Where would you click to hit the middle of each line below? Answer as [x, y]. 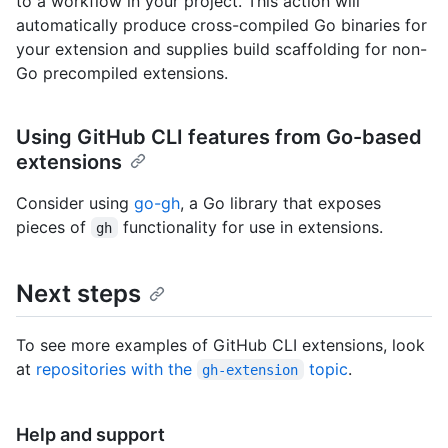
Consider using [75, 202]
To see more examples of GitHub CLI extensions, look [220, 344]
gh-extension [250, 369]
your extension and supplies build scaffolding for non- [221, 48]
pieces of [53, 226]
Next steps [78, 293]
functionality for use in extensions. [250, 226]
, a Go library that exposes [280, 202]
